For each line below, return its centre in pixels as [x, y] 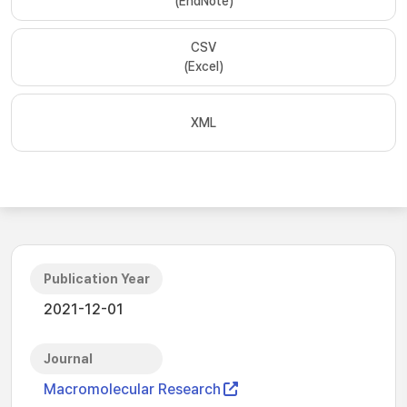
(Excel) [203, 66]
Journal [68, 359]
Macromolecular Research [132, 389]
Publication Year [97, 279]
